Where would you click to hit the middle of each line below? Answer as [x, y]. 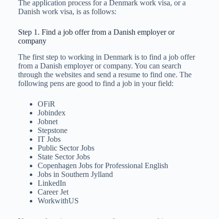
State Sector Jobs [64, 157]
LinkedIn [52, 183]
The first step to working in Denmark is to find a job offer [106, 57]
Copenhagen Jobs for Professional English [103, 166]
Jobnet [47, 122]
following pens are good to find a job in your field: [96, 84]
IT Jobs [49, 139]
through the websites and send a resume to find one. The [105, 75]
